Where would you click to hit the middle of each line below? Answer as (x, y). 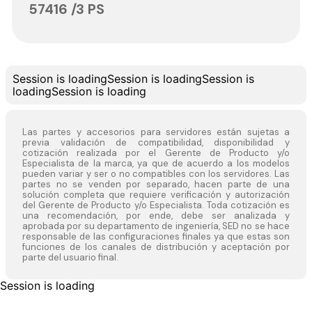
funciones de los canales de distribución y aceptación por (156, 247)
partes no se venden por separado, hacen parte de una (156, 185)
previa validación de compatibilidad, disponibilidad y (156, 143)
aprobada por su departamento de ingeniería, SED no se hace (156, 226)
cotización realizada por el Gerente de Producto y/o (156, 153)
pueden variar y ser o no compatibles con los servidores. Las (156, 174)
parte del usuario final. (70, 258)
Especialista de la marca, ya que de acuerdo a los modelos (156, 164)
